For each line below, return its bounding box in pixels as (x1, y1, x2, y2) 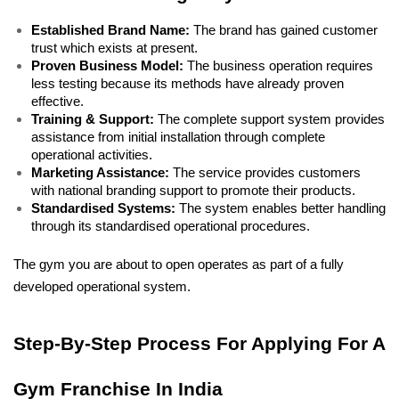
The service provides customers (169, 166, 361, 180)
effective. (31, 94, 87, 109)
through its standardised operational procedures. (31, 219, 313, 233)
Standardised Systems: (31, 201, 175, 216)
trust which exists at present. (31, 41, 201, 55)
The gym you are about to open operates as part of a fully (13, 257, 344, 272)
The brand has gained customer (190, 23, 378, 37)
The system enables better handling (175, 201, 386, 216)
